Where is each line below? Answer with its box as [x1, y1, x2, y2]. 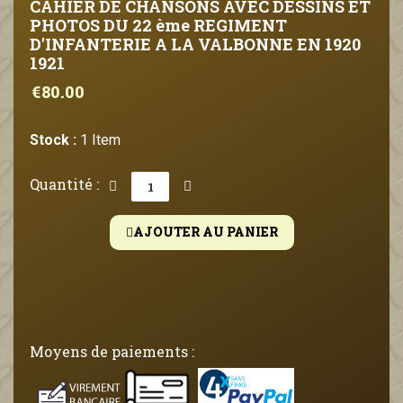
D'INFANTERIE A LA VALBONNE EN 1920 [30, 33, 361, 55]
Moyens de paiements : [30, 342, 194, 361]
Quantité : [30, 175, 99, 193]
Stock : [30, 131, 76, 148]
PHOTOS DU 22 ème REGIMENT [30, 14, 287, 36]
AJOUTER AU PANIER [132, 223, 278, 240]
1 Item [80, 131, 121, 148]
